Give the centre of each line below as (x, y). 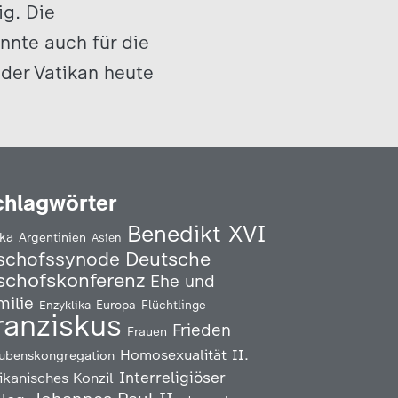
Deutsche (168, 259)
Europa (116, 305)
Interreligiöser (172, 377)
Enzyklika (65, 305)
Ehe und (183, 281)
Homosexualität (174, 354)
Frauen (147, 332)
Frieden (202, 330)
